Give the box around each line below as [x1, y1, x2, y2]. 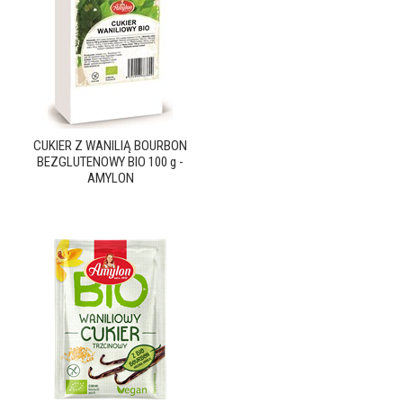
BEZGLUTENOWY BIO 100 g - [37, 154, 184, 170]
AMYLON [86, 170, 134, 186]
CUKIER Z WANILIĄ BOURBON [33, 138, 187, 154]
